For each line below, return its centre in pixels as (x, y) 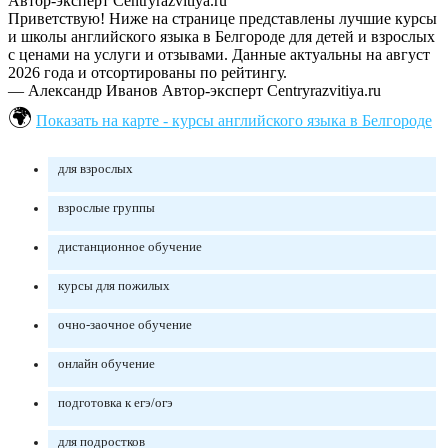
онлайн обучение (106, 364)
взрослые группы (106, 208)
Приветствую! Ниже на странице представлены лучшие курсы (222, 19)
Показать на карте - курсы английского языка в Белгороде (234, 121)
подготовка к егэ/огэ (115, 403)
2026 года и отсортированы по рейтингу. (147, 73)
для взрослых (95, 169)
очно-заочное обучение (125, 325)
